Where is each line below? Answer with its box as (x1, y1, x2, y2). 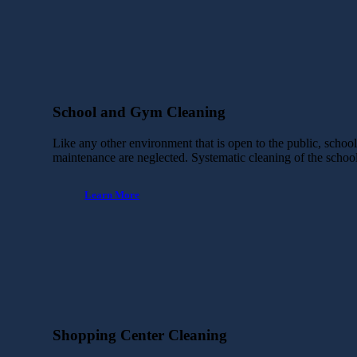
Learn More (84, 189, 140, 202)
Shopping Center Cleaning (53, 327, 228, 344)
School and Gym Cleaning (53, 104, 226, 121)
